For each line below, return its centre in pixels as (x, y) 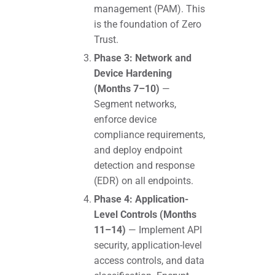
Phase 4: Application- (141, 199)
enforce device (125, 119)
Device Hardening (133, 73)
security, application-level (148, 245)
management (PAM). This (149, 9)
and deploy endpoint (138, 150)
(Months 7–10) (126, 88)
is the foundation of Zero (147, 25)
